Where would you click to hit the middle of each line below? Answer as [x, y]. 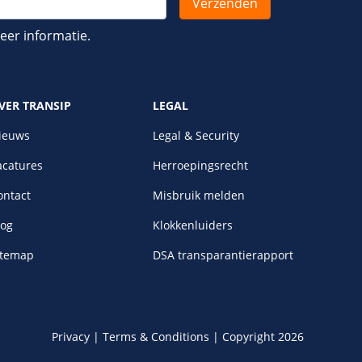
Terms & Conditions [156, 337]
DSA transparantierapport [223, 255]
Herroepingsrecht [201, 165]
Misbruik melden [199, 195]
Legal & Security [196, 135]
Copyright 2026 [263, 337]
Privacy [71, 337]
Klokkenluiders [193, 225]
